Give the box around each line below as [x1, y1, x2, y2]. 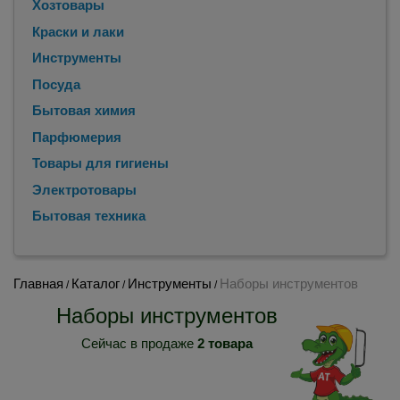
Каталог [71, 275, 120, 291]
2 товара [196, 335, 253, 351]
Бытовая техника [32, 208, 146, 223]
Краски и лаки [32, 23, 124, 39]
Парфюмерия [32, 129, 121, 145]
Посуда [32, 76, 80, 92]
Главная [13, 275, 63, 291]
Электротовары [32, 181, 137, 197]
